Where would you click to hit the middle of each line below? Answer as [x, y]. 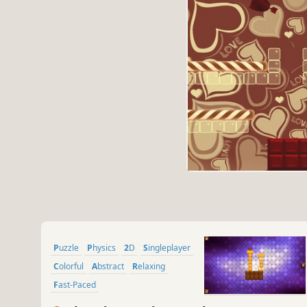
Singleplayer [169, 248]
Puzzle [69, 248]
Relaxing [151, 267]
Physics [104, 248]
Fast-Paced [77, 285]
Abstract [111, 267]
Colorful [71, 267]
